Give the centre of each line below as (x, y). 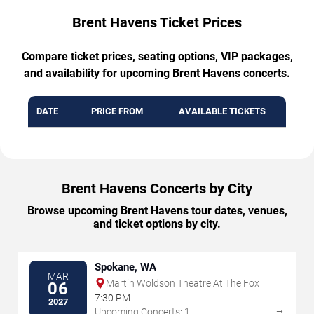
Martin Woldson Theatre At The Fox (183, 283)
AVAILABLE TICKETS (222, 111)
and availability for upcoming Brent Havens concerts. (157, 73)
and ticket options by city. (157, 224)
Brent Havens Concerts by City (157, 188)
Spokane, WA (125, 267)
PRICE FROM (117, 111)
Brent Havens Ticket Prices (157, 22)
